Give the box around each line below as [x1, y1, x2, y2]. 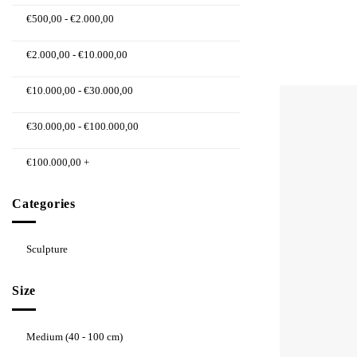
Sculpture [26, 243, 68, 256]
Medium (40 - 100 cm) [26, 330, 123, 343]
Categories [12, 196, 76, 210]
